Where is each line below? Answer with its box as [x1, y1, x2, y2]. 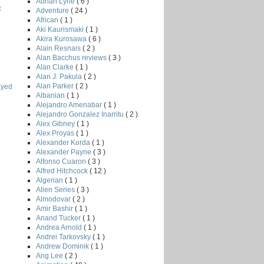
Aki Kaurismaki [36, 25, 85, 34]
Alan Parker [36, 81, 75, 90]
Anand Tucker [36, 213, 82, 222]
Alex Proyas [36, 128, 76, 137]
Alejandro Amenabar [36, 100, 104, 109]
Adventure [36, 6, 71, 15]
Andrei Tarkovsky [36, 232, 93, 241]
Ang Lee [36, 251, 65, 260]
